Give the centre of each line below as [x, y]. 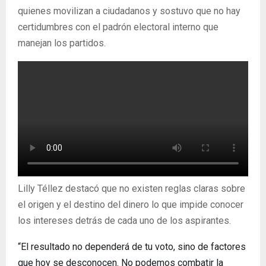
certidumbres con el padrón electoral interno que [118, 27]
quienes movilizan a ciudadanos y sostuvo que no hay [129, 11]
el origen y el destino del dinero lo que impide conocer [131, 205]
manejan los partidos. [62, 43]
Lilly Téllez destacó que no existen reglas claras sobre [132, 189]
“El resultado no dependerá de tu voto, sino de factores [132, 247]
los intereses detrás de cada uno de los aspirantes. [124, 221]
